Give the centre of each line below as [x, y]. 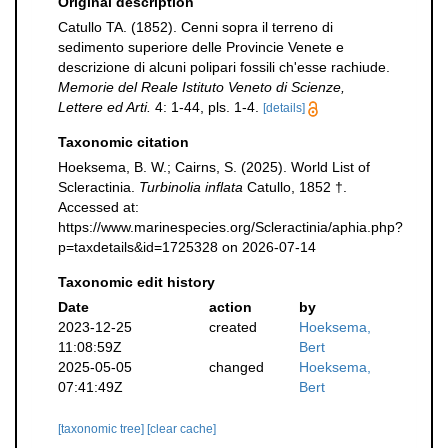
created [232, 327]
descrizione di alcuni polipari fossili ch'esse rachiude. [224, 67]
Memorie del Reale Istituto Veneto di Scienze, [201, 87]
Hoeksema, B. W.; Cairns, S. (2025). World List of [214, 167]
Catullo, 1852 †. [295, 187]
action [230, 307]
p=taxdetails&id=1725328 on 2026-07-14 [187, 247]
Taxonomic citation [123, 142]
